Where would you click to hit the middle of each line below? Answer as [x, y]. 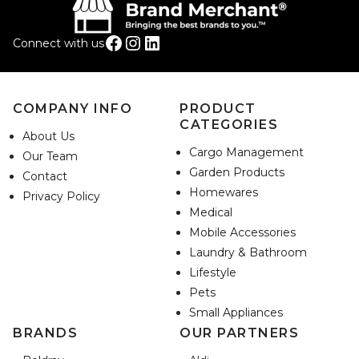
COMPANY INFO [73, 109]
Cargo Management [246, 153]
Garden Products [237, 173]
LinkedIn [148, 42]
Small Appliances [236, 313]
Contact [45, 177]
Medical [211, 213]
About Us [48, 137]
